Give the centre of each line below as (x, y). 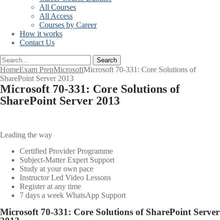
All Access (56, 16)
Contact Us (37, 42)
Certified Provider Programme (66, 151)
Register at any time (50, 186)
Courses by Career (68, 25)
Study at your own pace (56, 169)
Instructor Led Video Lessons (65, 178)
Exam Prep (36, 69)
